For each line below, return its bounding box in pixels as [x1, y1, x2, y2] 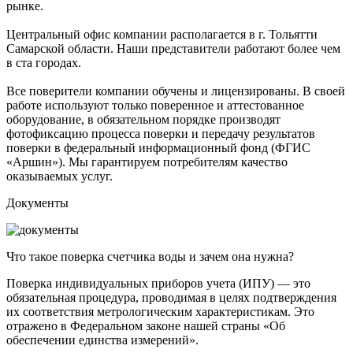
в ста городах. [6, 55, 81, 69]
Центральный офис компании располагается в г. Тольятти [6, 27, 318, 41]
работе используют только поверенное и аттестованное [6, 98, 304, 112]
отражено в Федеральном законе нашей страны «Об [6, 318, 285, 333]
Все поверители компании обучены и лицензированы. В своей [6, 84, 345, 98]
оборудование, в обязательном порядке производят [6, 112, 281, 126]
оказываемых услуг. [6, 169, 113, 183]
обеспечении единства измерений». [6, 333, 199, 347]
